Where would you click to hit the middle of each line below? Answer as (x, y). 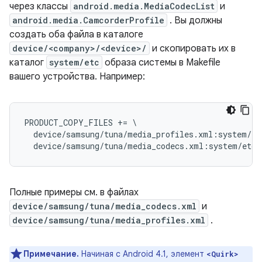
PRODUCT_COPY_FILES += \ (80, 122)
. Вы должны (195, 20)
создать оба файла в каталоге (76, 34)
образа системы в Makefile (161, 62)
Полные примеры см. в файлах (74, 192)
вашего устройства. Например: (77, 76)
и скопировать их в (193, 48)
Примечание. (51, 254)
